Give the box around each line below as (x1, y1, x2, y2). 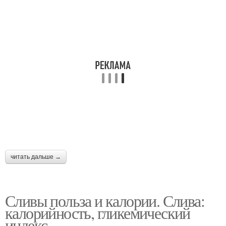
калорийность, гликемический (5, 201, 190, 223)
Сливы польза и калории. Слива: (5, 189, 204, 211)
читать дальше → (11, 153, 61, 160)
